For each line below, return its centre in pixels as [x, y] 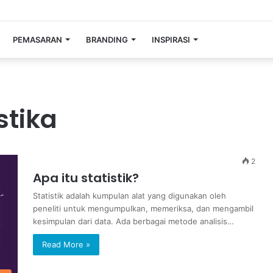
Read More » [66, 244]
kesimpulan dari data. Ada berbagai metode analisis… [133, 221]
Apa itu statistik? [86, 178]
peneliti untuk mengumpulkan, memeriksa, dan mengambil [143, 208]
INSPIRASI [171, 40]
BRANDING [107, 40]
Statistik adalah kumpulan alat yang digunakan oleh [129, 196]
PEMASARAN [37, 40]
